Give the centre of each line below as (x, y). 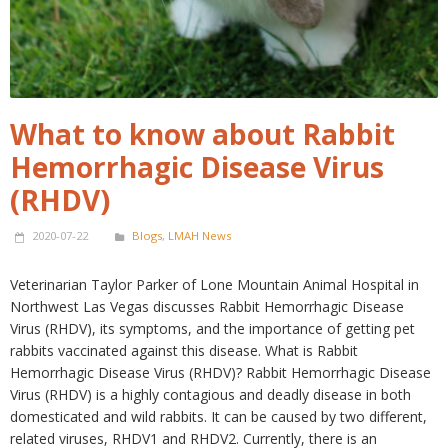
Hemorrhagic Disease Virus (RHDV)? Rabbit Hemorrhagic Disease (220, 372)
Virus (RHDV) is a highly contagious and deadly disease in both (210, 394)
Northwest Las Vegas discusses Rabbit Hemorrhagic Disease (207, 306)
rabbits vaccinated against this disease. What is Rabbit (184, 350)
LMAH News (199, 235)
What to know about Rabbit (202, 134)
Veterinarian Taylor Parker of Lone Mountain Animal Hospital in (214, 284)
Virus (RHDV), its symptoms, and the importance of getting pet (212, 328)
